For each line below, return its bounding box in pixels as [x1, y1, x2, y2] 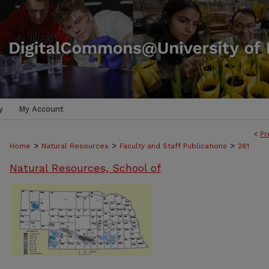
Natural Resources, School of [10, 162, 161, 174]
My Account [19, 104, 64, 113]
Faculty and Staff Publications [119, 142, 227, 150]
